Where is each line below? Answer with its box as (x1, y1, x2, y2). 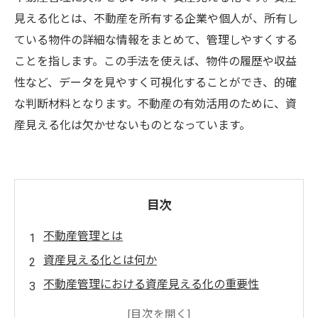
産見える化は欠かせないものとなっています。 (14, 119, 251, 132)
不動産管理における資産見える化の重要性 (43, 278, 259, 291)
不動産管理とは (43, 229, 123, 243)
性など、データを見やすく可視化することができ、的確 (14, 76, 297, 89)
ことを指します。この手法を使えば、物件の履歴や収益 (14, 55, 297, 68)
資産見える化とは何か (43, 253, 157, 267)
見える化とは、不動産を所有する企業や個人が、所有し (14, 12, 298, 26)
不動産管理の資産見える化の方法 (43, 302, 214, 315)
